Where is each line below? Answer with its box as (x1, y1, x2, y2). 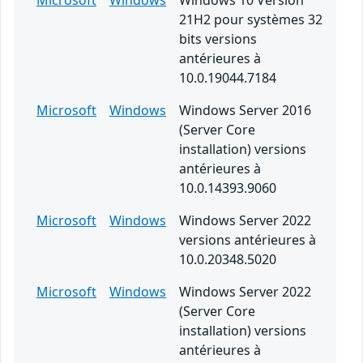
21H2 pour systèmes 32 (179, 11, 322, 29)
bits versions (179, 30, 257, 49)
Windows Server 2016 (179, 101, 311, 120)
